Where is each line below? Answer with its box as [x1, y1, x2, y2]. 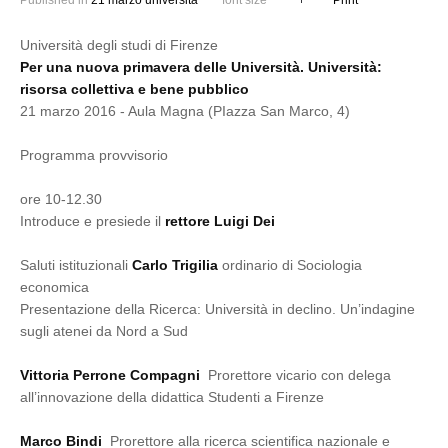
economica [20, 279, 89, 295]
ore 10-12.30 [20, 191, 102, 207]
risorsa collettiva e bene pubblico [20, 81, 249, 97]
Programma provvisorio [20, 147, 168, 163]
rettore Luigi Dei [165, 213, 275, 229]
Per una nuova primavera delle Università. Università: [20, 59, 382, 75]
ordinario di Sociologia [218, 257, 362, 273]
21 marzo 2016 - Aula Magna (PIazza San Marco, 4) [20, 103, 350, 119]
